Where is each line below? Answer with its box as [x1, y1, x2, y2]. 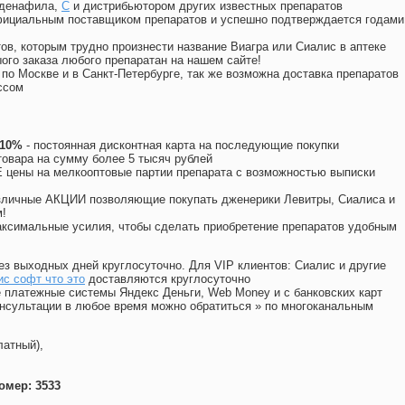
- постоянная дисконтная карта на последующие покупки [23, 138, 339, 153]
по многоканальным [265, 299, 373, 314]
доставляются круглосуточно [85, 272, 250, 287]
